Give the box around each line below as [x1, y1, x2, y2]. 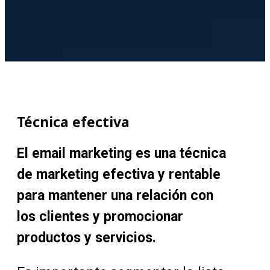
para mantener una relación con [17, 187, 213, 204]
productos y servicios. [17, 230, 156, 246]
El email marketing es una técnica [17, 145, 226, 162]
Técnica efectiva [17, 112, 130, 132]
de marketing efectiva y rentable [17, 166, 221, 183]
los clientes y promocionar [17, 209, 183, 225]
